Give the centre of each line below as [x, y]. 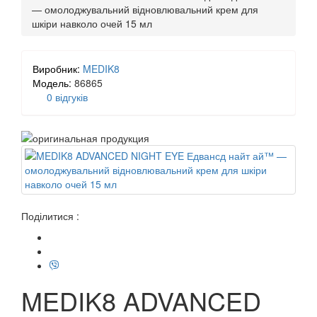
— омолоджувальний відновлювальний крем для [145, 9]
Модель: [52, 83]
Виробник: [56, 69]
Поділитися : [50, 216]
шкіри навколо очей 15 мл [92, 23]
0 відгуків [67, 97]
